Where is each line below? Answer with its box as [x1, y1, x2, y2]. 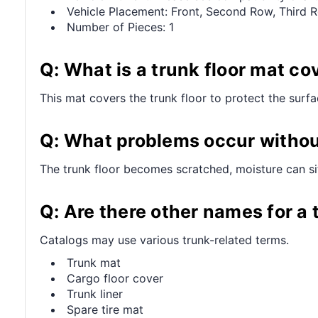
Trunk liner [67, 286, 124, 301]
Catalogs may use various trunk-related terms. [40, 232, 289, 247]
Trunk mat [67, 255, 121, 270]
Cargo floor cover [67, 270, 164, 285]
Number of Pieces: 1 [67, 19, 175, 34]
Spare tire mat [67, 302, 144, 317]
